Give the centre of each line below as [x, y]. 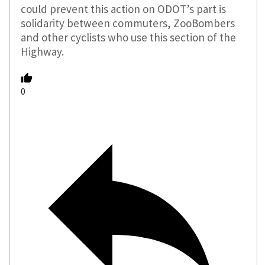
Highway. [42, 51]
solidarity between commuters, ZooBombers [128, 23]
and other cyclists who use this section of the [128, 37]
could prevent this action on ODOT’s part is [123, 9]
